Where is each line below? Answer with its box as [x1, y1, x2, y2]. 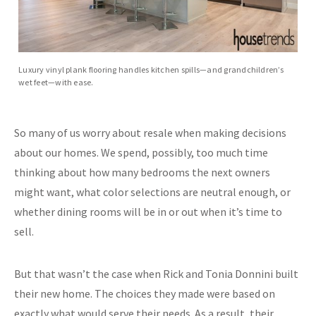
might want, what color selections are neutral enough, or [14, 185, 291, 200]
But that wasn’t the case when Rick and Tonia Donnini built [14, 267, 298, 281]
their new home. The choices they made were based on [14, 286, 275, 301]
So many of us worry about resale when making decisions [14, 126, 286, 140]
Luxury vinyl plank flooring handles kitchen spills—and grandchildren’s [18, 64, 284, 75]
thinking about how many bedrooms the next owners [14, 165, 270, 180]
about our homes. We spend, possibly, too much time [14, 145, 268, 160]
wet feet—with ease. [18, 77, 94, 88]
